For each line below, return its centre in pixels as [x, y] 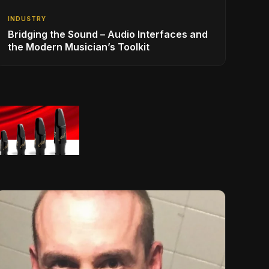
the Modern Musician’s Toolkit [79, 47]
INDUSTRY [27, 18]
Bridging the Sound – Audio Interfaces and [108, 34]
